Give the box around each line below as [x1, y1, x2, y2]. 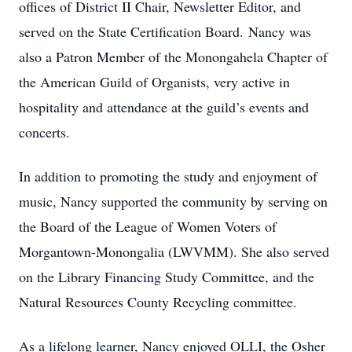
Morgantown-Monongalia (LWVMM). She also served [19, 242, 329, 261]
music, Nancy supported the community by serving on [19, 192, 328, 211]
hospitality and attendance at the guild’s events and [19, 97, 309, 116]
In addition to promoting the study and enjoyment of [19, 167, 317, 185]
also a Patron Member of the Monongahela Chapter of [19, 47, 328, 66]
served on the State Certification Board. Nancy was [19, 22, 311, 41]
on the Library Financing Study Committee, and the [19, 267, 314, 286]
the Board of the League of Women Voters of [19, 217, 277, 236]
